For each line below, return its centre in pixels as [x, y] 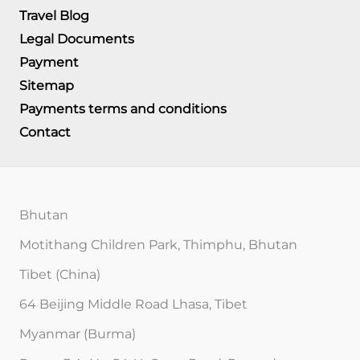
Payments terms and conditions [123, 108]
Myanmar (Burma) [78, 333]
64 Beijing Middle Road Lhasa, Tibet [133, 304]
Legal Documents [77, 39]
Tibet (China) [60, 274]
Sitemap [47, 85]
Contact [45, 132]
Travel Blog [54, 15]
